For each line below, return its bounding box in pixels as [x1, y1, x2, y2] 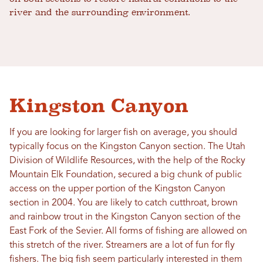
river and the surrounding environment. [9, 7, 190, 18]
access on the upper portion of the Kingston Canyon [9, 184, 225, 194]
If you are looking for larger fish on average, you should [9, 128, 237, 138]
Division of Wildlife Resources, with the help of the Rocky [9, 156, 245, 166]
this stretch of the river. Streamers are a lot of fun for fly [9, 241, 235, 251]
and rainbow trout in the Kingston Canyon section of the [9, 213, 241, 222]
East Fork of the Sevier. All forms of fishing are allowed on [9, 227, 247, 237]
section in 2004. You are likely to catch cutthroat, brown [9, 198, 238, 208]
